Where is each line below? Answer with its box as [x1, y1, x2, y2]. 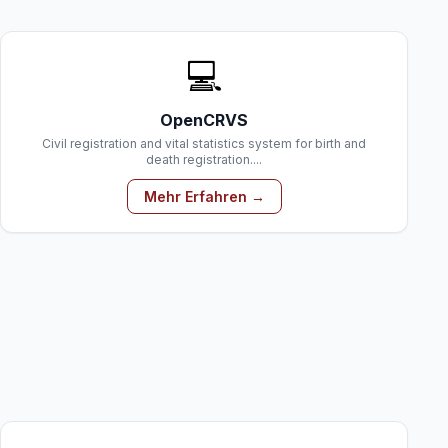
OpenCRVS [160, 110, 248, 130]
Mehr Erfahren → [143, 188, 265, 205]
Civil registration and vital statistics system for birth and [42, 136, 366, 151]
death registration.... [146, 152, 262, 167]
